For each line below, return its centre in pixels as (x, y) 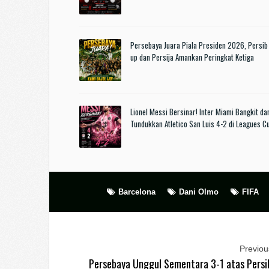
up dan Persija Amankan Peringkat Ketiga (192, 57)
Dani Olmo (199, 192)
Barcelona (137, 192)
